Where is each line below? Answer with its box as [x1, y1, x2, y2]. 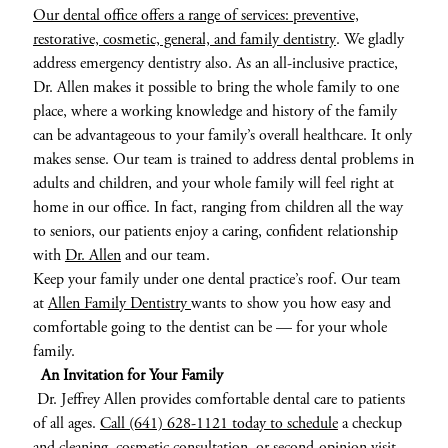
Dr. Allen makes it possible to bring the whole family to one [32, 76, 399, 98]
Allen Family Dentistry [47, 292, 191, 314]
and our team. [120, 244, 210, 266]
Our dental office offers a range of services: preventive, [32, 4, 359, 26]
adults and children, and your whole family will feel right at [32, 172, 394, 194]
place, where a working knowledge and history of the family [32, 100, 397, 122]
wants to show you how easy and [190, 292, 391, 314]
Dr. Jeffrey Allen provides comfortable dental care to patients [32, 388, 405, 410]
